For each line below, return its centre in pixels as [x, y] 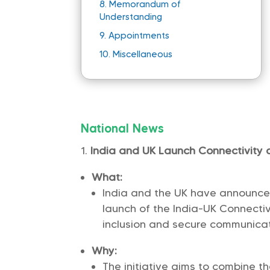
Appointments [139, 36]
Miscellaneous [143, 55]
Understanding [131, 17]
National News [123, 129]
